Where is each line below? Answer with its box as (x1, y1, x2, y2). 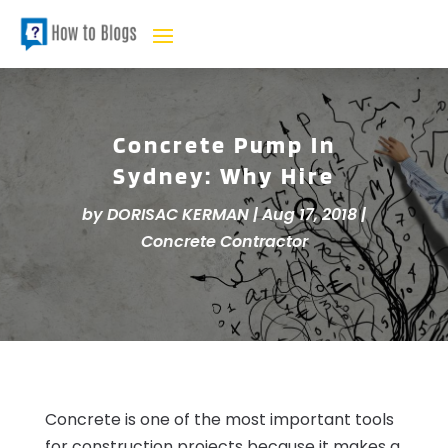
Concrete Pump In (112, 129, 336, 159)
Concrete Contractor (140, 229, 308, 253)
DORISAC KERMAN (107, 202, 249, 226)
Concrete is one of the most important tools (44, 407, 394, 431)
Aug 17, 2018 (262, 202, 357, 226)
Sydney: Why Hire (113, 160, 335, 190)
